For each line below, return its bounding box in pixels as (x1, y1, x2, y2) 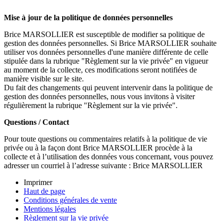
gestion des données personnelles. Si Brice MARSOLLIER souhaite (4, 39, 217, 48)
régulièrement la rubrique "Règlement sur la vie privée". (4, 101, 178, 110)
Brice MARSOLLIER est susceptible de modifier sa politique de (4, 30, 205, 39)
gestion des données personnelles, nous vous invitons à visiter (4, 92, 195, 101)
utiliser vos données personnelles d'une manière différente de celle (4, 48, 208, 57)
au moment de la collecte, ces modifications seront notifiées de (4, 66, 197, 74)
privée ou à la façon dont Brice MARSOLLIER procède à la (4, 144, 192, 152)
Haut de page (24, 187, 65, 196)
